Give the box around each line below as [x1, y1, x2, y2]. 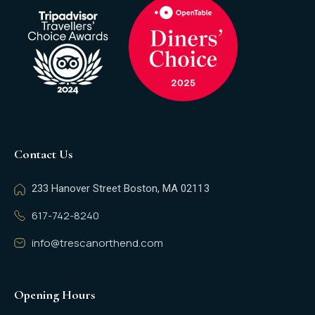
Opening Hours [14, 286, 96, 302]
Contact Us [14, 146, 73, 162]
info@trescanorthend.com [31, 235, 164, 250]
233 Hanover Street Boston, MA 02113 [31, 181, 210, 195]
